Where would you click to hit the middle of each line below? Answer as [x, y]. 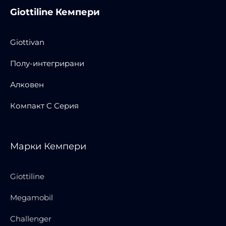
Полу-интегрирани [47, 63]
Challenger [31, 218]
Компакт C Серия [44, 105]
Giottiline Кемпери [55, 12]
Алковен [27, 84]
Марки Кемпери [48, 146]
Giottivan [27, 42]
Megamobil [32, 197]
